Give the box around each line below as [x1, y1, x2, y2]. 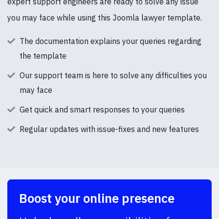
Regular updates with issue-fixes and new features [20, 124, 199, 134]
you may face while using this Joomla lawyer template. [7, 12, 202, 22]
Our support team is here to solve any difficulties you [20, 70, 207, 80]
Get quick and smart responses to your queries [20, 104, 185, 114]
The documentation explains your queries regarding [20, 36, 201, 46]
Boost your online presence [19, 190, 175, 206]
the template [20, 50, 66, 61]
